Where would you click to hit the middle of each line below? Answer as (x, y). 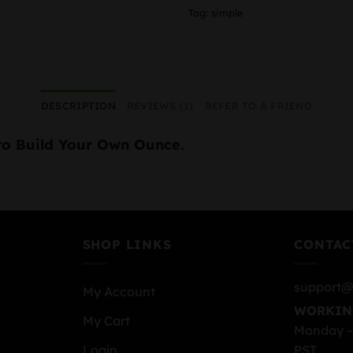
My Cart (106, 321)
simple (227, 13)
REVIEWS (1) (160, 106)
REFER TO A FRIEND (258, 106)
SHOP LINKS (127, 244)
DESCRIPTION (78, 106)
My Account (119, 292)
